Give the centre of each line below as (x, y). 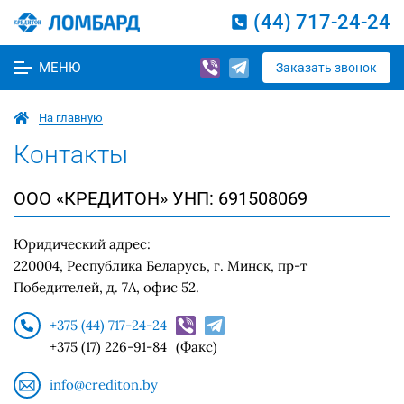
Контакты (71, 155)
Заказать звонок (326, 68)
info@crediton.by (104, 385)
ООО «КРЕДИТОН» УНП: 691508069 (161, 198)
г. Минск (242, 266)
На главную (71, 118)
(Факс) (197, 347)
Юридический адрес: (82, 244)
